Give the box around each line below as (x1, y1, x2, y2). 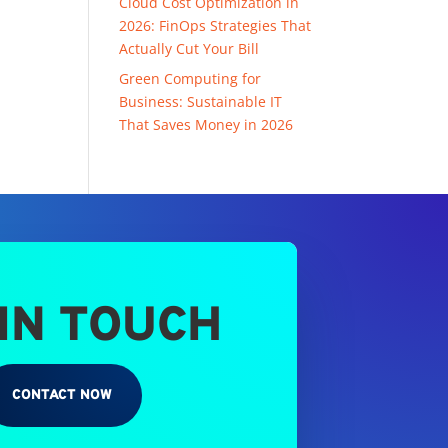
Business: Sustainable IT (119, 92, 283, 111)
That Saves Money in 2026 (119, 115, 294, 134)
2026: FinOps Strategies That (119, 16, 312, 35)
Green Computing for (119, 69, 262, 88)
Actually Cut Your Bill (119, 39, 260, 58)
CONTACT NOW (11, 386, 112, 404)
